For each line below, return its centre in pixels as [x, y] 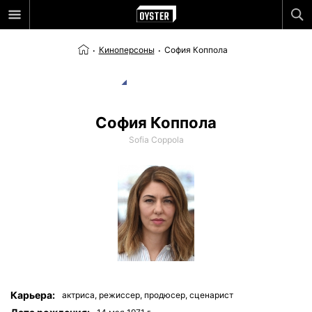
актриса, [80, 295]
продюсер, [167, 295]
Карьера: [33, 295]
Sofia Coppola [156, 140]
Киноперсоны [126, 50]
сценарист [211, 295]
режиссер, [122, 295]
